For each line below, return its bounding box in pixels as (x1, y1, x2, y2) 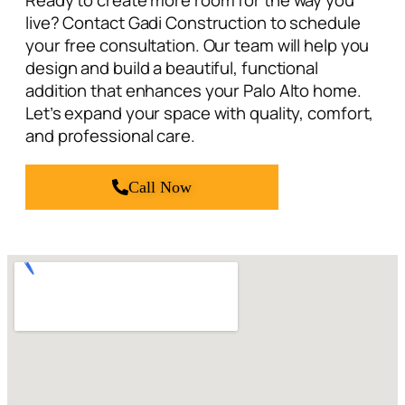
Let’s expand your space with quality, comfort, (25, 101, 374, 126)
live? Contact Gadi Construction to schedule (25, 11, 361, 35)
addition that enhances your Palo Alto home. (25, 79, 362, 103)
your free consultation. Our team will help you (25, 33, 370, 58)
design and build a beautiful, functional (25, 56, 318, 80)
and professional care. (25, 124, 195, 148)
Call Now (128, 177, 192, 196)
